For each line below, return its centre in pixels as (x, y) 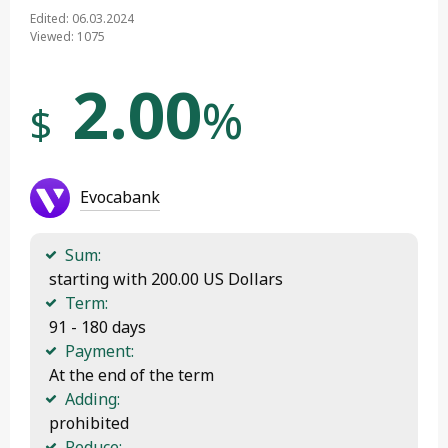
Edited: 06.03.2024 (82, 18)
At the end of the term (129, 374)
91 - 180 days (95, 326)
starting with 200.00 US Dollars (164, 278)
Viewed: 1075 (67, 36)
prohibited (87, 422)
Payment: (99, 350)
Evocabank (120, 196)
